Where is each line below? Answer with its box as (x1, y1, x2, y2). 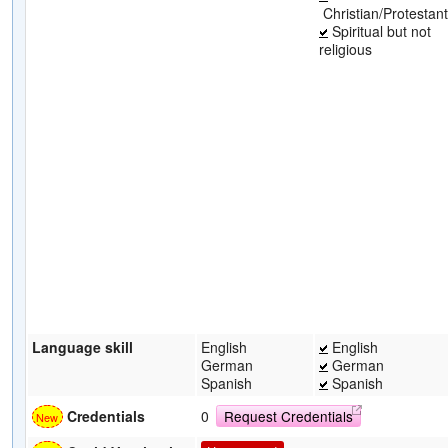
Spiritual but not (328, 20, 431, 41)
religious (319, 38, 372, 59)
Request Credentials (224, 405, 354, 426)
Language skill (32, 336, 133, 357)
